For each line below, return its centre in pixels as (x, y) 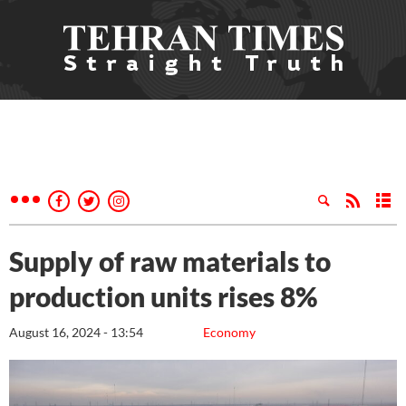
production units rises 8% (164, 296)
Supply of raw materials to (170, 261)
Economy (229, 332)
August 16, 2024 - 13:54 (76, 332)
